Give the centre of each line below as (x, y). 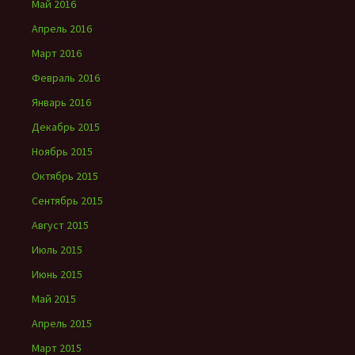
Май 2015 (54, 299)
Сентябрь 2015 (67, 201)
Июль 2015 (57, 250)
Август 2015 (60, 225)
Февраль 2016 (66, 78)
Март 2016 (57, 53)
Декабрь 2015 (66, 127)
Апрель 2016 (62, 29)
